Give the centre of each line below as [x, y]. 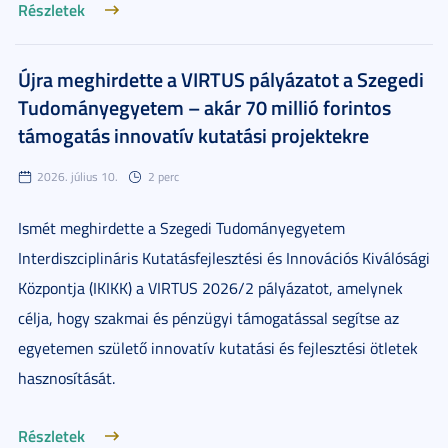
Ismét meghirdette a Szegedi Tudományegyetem [181, 228]
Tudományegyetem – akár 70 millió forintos [204, 107]
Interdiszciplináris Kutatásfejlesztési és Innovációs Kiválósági [224, 258]
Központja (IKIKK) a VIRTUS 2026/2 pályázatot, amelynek [210, 288]
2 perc [163, 176]
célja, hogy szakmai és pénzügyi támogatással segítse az [208, 318]
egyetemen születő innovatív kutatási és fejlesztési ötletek [218, 348]
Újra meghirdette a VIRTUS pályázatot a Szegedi [221, 79]
